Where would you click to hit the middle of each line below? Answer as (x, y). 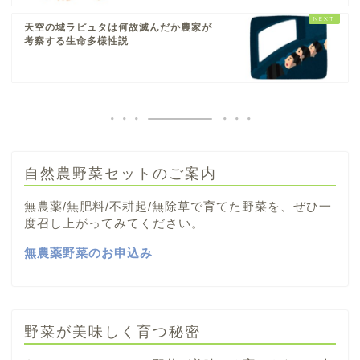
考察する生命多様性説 (76, 41)
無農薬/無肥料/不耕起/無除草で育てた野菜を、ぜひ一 (178, 207)
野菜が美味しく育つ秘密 (112, 331)
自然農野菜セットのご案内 (121, 173)
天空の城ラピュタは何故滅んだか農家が (118, 28)
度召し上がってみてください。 (114, 223)
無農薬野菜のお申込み (88, 252)
